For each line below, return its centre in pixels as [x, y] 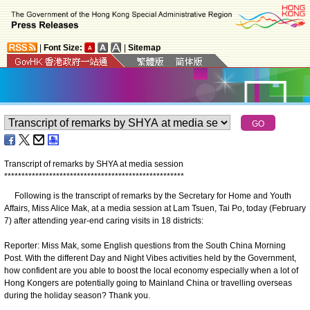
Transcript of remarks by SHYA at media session [94, 164]
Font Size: [63, 47]
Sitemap [144, 47]
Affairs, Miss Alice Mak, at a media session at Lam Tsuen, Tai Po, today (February [155, 208]
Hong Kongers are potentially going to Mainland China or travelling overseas [148, 283]
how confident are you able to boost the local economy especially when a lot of [151, 270]
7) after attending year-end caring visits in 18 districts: [104, 220]
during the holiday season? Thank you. [77, 295]
